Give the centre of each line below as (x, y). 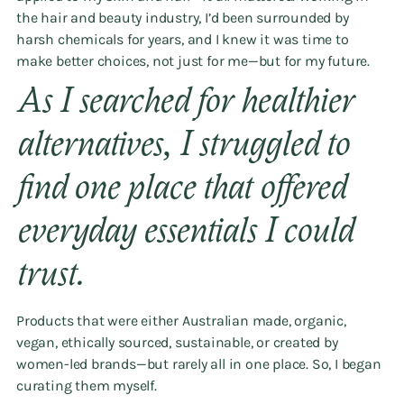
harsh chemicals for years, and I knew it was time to (183, 39)
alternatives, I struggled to (183, 148)
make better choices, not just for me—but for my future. (193, 61)
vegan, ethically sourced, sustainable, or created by (177, 342)
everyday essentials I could (184, 234)
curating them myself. (87, 386)
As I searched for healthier (185, 105)
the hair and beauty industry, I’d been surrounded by (183, 18)
